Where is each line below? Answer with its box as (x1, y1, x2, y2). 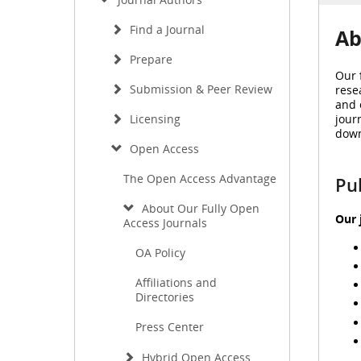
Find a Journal (127, 22, 205, 37)
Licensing (127, 111, 180, 127)
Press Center (135, 319, 204, 334)
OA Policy (135, 245, 185, 260)
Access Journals (123, 215, 207, 230)
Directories (135, 289, 194, 305)
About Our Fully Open (139, 201, 259, 216)
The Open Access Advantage (123, 171, 276, 186)
